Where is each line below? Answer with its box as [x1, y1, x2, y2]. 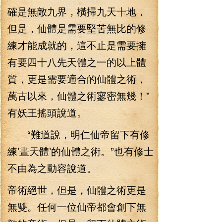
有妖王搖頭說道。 [7, 105, 87, 119]
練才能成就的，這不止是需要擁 [7, 38, 146, 52]
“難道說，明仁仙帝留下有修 [7, 127, 150, 141]
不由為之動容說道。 [7, 161, 97, 175]
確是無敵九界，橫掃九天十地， [7, 4, 146, 18]
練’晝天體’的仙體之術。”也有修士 [7, 144, 154, 158]
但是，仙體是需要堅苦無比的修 [7, 21, 146, 35]
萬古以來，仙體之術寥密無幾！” [7, 88, 150, 103]
